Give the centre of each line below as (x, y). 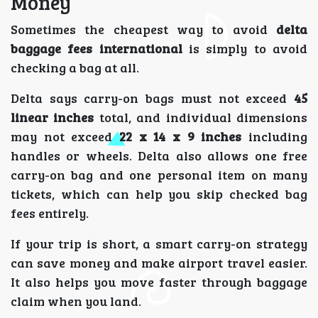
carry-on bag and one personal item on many (159, 174)
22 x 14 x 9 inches (181, 136)
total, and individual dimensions (201, 117)
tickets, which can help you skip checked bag (159, 193)
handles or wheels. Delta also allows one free (159, 155)
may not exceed (65, 136)
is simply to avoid (245, 48)
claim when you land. (76, 301)
